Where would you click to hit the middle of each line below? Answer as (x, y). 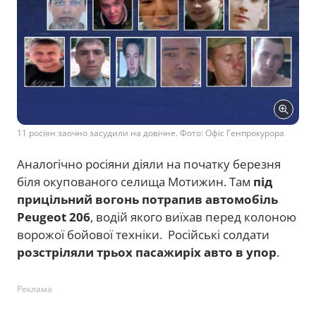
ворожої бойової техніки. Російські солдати (143, 235)
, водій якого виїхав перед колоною (193, 217)
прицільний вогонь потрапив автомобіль (147, 200)
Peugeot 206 (54, 217)
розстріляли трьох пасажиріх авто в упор (147, 253)
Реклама (35, 289)
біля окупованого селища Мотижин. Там (135, 182)
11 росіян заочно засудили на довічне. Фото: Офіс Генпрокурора (151, 133)
